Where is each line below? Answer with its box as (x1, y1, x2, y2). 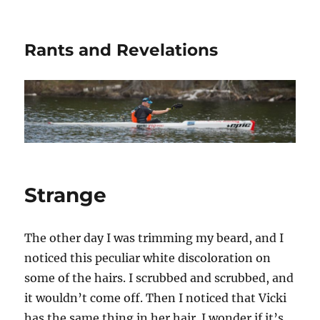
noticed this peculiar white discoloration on (24, 251, 271, 266)
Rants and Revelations (24, 40, 219, 60)
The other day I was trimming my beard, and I (24, 231, 284, 246)
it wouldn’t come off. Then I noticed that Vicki (24, 291, 287, 306)
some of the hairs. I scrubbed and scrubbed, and (24, 271, 294, 286)
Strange (24, 183, 107, 208)
